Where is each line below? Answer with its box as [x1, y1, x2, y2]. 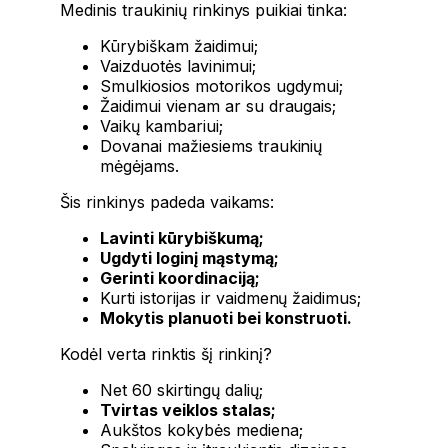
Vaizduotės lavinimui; [100, 55, 256, 76]
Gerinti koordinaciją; [100, 267, 260, 288]
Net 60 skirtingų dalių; [100, 379, 263, 400]
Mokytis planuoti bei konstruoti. [100, 307, 353, 328]
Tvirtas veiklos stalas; [100, 399, 276, 420]
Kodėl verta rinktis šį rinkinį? [60, 343, 273, 364]
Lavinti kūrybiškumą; [100, 227, 264, 248]
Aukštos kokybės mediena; [100, 419, 303, 440]
